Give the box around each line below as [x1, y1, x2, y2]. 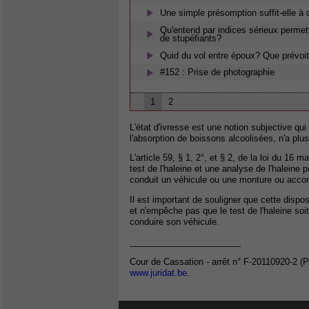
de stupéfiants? [160, 32, 222, 43]
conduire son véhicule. [130, 217, 219, 228]
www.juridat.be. [130, 267, 190, 278]
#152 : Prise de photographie [160, 67, 275, 78]
